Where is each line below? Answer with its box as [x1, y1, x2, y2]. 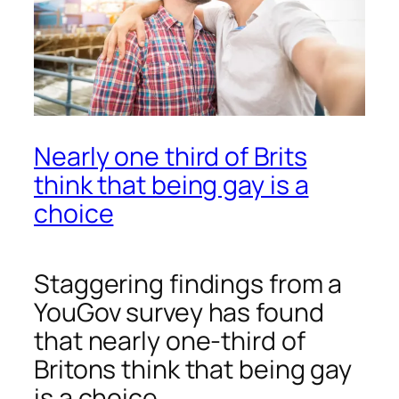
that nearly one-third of [34, 323, 305, 359]
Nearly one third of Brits [34, 139, 307, 175]
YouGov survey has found [34, 295, 324, 330]
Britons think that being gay [34, 352, 353, 387]
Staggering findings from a [34, 266, 343, 302]
